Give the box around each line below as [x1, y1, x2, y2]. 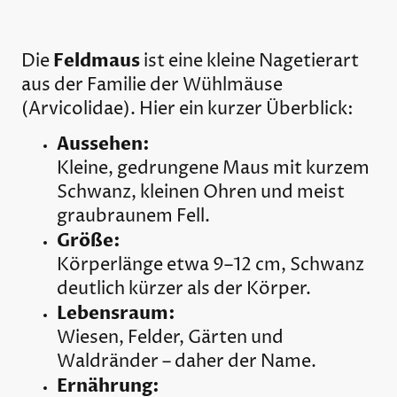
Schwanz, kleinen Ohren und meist [57, 181, 345, 206]
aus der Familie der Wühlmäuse [21, 74, 283, 98]
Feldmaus [53, 49, 140, 74]
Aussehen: [57, 132, 150, 157]
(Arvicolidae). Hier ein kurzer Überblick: [21, 97, 354, 122]
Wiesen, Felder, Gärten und [57, 326, 284, 351]
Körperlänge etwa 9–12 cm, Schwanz [57, 253, 364, 278]
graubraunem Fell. [57, 205, 210, 230]
